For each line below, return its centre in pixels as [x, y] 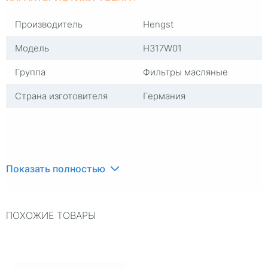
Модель [32, 48]
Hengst [158, 24]
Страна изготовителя [61, 96]
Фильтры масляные [185, 72]
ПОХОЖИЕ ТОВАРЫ [51, 215]
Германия [164, 96]
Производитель [49, 24]
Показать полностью [56, 168]
